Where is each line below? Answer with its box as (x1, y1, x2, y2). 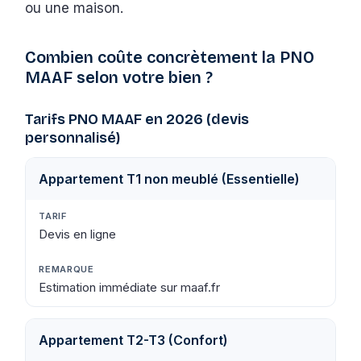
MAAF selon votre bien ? (25, 67, 214, 87)
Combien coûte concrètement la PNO (25, 47, 315, 67)
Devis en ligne (39, 226, 117, 242)
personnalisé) (25, 128, 121, 147)
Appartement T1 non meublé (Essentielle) (39, 170, 301, 187)
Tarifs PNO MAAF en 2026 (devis (25, 110, 250, 128)
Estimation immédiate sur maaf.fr (39, 279, 221, 295)
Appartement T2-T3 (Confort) (39, 331, 229, 348)
